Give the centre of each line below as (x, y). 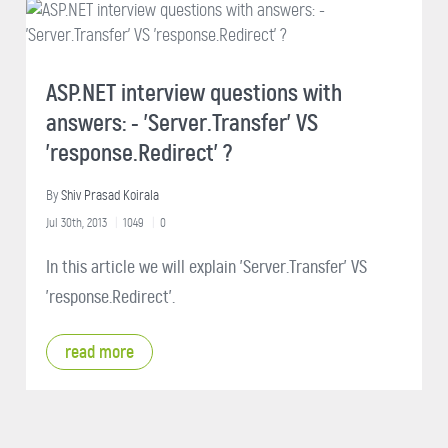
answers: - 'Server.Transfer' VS (182, 123)
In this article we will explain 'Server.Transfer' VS (206, 267)
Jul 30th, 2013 (76, 222)
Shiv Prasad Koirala (110, 195)
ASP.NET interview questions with (194, 93)
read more (99, 352)
